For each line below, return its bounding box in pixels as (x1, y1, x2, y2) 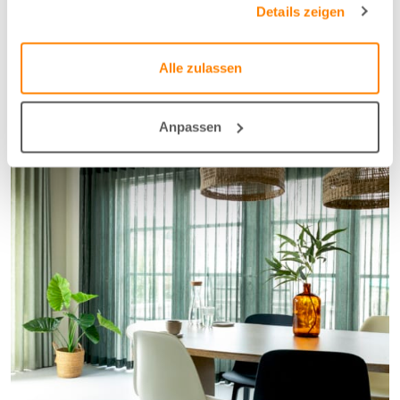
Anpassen (158, 119, 221, 134)
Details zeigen (256, 4, 346, 19)
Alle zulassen (158, 60, 242, 76)
